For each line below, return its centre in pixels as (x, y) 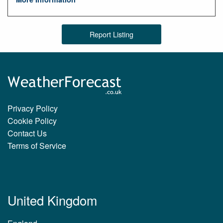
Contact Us (27, 133)
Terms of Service (37, 146)
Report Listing (111, 34)
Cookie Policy (32, 121)
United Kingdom (52, 200)
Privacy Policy (33, 109)
